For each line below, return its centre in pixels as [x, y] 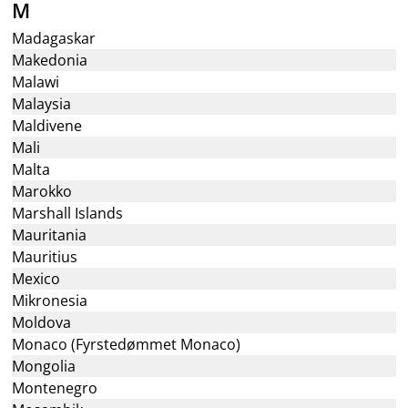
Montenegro [55, 388]
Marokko [42, 191]
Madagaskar [54, 38]
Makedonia [50, 60]
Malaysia [42, 104]
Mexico [36, 279]
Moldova [42, 322]
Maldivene [47, 126]
